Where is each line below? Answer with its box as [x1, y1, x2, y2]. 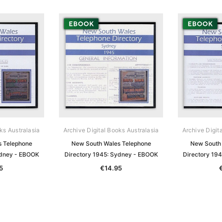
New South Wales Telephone [71, 139, 151, 147]
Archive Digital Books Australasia [63, 126, 159, 134]
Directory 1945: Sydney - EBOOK [64, 150, 158, 158]
